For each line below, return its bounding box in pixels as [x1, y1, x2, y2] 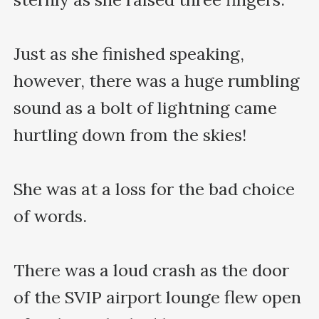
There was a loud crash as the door [14, 258, 290, 281]
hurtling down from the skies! [14, 123, 247, 146]
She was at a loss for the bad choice [14, 177, 296, 200]
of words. [14, 204, 88, 227]
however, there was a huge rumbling [14, 69, 300, 92]
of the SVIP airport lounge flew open [14, 286, 302, 308]
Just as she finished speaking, [14, 42, 245, 65]
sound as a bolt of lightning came [14, 96, 278, 119]
